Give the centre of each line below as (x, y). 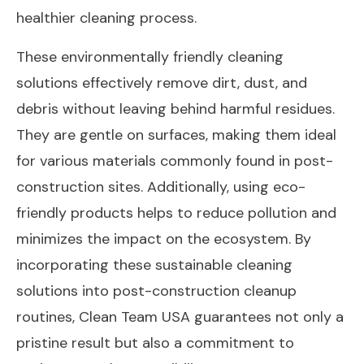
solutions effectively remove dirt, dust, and (162, 82)
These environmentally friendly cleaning (150, 56)
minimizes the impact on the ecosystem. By (164, 238)
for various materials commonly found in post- (175, 160)
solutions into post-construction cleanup (156, 290)
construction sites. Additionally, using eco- (161, 186)
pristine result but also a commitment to (155, 342)
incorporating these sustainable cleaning (154, 264)
